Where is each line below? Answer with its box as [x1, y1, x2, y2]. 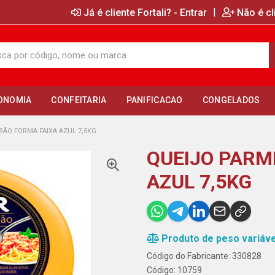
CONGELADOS [202, 95, 260, 105]
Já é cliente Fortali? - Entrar [83, 6, 207, 18]
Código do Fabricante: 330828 [147, 251, 261, 261]
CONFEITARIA [51, 95, 107, 105]
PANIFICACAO [126, 95, 183, 105]
